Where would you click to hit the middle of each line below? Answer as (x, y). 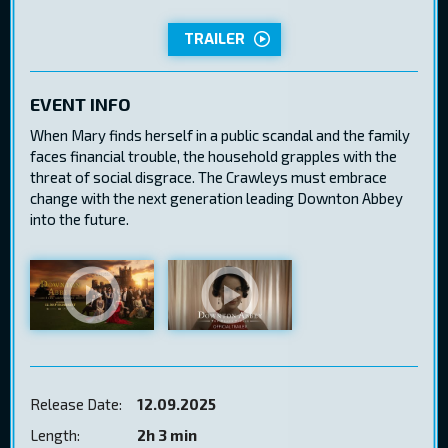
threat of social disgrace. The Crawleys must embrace (208, 177)
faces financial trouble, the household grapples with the (213, 156)
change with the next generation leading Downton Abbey (216, 198)
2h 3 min (167, 435)
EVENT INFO (80, 103)
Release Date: (76, 404)
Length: (55, 435)
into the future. (79, 219)
